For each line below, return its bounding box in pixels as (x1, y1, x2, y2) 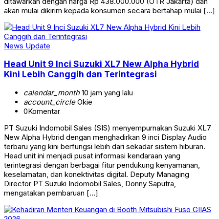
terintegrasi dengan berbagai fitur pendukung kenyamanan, (4, 160, 200, 170)
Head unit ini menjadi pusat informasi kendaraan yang (4, 151, 180, 160)
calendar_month (23, 88, 80, 97)
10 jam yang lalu (80, 88, 133, 97)
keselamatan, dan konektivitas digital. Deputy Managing (4, 169, 189, 179)
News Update (4, 41, 50, 50)
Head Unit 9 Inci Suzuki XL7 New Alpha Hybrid (4, 59, 199, 69)
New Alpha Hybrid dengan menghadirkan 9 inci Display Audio (4, 132, 207, 142)
